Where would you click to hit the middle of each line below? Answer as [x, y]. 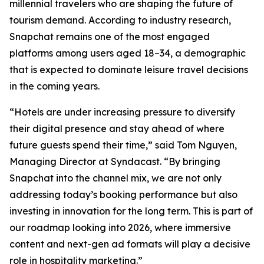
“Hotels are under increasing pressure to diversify [122, 112]
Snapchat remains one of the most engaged [110, 37]
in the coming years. [55, 86]
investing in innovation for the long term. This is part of [131, 211]
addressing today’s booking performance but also [123, 195]
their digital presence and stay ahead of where [117, 129]
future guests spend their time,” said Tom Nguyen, [123, 145]
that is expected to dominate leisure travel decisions [129, 70]
